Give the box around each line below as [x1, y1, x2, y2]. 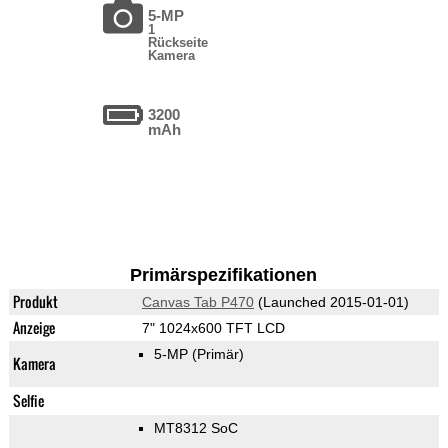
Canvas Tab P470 [141, 294, 254, 311]
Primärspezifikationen [130, 265, 318, 286]
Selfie [12, 390, 44, 412]
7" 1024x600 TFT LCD [141, 320, 285, 337]
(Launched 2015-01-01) [253, 294, 409, 311]
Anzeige [12, 317, 55, 339]
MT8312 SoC [153, 420, 238, 437]
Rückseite [148, 35, 209, 51]
